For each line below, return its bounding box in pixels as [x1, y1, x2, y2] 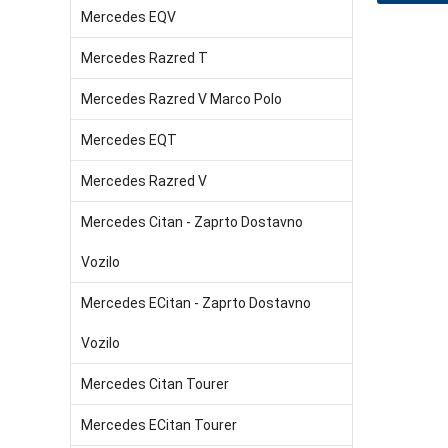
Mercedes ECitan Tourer [81, 417, 237, 433]
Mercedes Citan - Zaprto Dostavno [81, 214, 303, 230]
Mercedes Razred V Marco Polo [81, 91, 282, 107]
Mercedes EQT [81, 132, 177, 148]
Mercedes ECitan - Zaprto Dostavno [81, 295, 311, 311]
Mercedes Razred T [81, 50, 208, 66]
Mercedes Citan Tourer [81, 376, 229, 392]
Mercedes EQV [81, 9, 176, 25]
